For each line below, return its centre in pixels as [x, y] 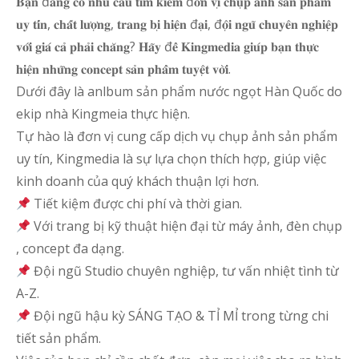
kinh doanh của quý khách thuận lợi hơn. [137, 181]
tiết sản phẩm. [58, 338]
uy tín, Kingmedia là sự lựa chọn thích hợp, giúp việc [171, 159]
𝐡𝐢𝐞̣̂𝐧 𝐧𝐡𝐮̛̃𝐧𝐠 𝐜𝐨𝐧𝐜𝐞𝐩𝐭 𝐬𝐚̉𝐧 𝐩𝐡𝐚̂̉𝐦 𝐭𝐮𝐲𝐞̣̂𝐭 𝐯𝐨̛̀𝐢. [123, 69]
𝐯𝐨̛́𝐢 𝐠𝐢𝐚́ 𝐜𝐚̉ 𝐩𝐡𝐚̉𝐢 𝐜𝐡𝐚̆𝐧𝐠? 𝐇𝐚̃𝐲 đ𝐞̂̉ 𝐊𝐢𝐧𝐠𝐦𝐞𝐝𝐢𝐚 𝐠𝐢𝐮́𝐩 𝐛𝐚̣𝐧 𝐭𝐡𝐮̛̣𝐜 [167, 46]
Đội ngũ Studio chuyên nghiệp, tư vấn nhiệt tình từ [185, 271]
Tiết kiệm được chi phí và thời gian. [137, 204]
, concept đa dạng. [70, 248]
